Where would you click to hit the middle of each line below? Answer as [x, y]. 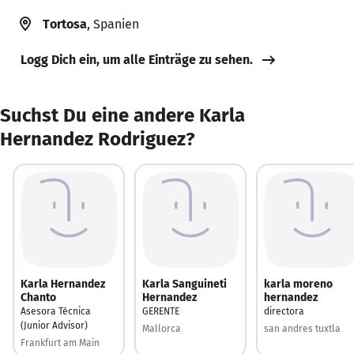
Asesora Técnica [56, 311]
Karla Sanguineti [185, 284]
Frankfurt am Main [60, 343]
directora [284, 311]
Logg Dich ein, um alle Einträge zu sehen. [137, 59]
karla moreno [298, 284]
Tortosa [65, 24]
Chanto [38, 297]
